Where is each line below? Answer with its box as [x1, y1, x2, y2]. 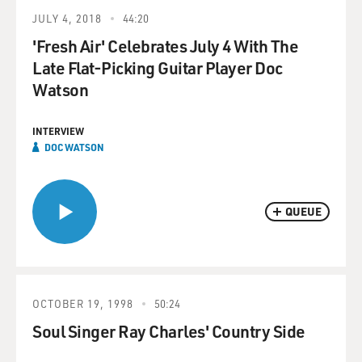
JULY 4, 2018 [32, 11, 102, 25]
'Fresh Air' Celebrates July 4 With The [32, 35, 298, 57]
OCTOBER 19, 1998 [32, 297, 133, 310]
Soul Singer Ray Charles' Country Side [32, 320, 305, 342]
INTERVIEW [32, 124, 84, 137]
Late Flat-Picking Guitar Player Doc [32, 57, 283, 78]
